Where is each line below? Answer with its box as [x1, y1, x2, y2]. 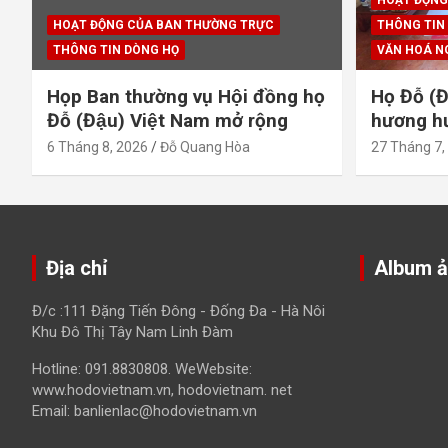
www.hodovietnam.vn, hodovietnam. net [32, 380, 292, 399]
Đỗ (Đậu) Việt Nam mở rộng [47, 108, 288, 132]
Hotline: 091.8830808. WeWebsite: [32, 359, 252, 378]
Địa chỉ [46, 255, 107, 280]
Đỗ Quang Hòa [160, 138, 250, 155]
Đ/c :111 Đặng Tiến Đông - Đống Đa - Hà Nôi [32, 301, 325, 320]
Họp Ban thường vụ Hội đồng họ [47, 84, 325, 108]
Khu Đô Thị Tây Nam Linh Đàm [32, 322, 233, 341]
